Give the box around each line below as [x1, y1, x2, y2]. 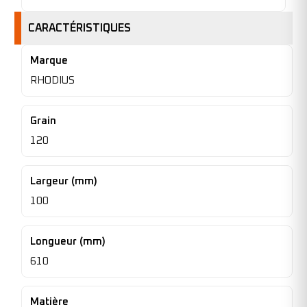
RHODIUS [30, 75, 75, 86]
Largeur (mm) [30, 175, 97, 186]
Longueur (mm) [30, 236, 106, 247]
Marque [30, 55, 68, 66]
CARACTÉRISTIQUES [28, 22, 131, 34]
